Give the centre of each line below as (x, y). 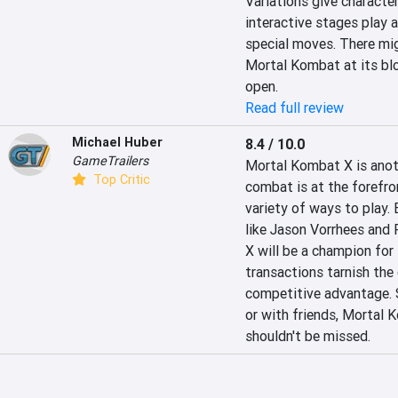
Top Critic (120, 179)
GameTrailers (110, 161)
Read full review (294, 107)
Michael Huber (117, 142)
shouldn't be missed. (311, 336)
